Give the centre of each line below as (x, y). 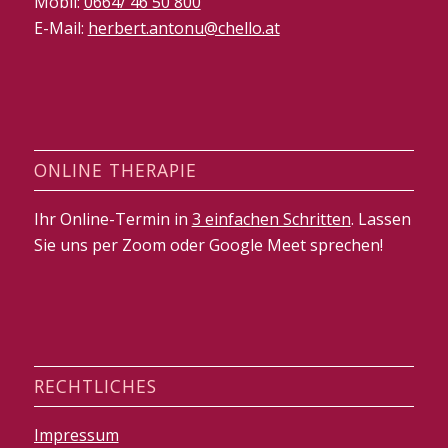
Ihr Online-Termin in (112, 218)
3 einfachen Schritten (271, 218)
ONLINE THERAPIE (115, 169)
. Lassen (380, 218)
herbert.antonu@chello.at (183, 28)
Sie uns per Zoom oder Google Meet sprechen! (208, 244)
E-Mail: (60, 28)
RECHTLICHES (95, 386)
